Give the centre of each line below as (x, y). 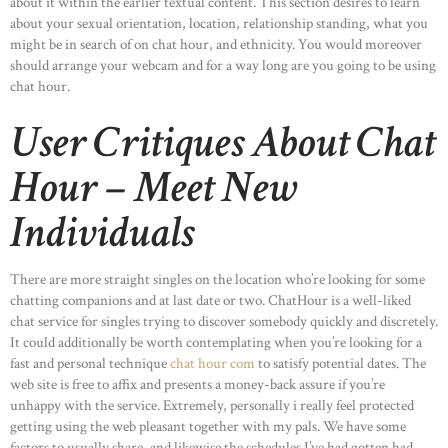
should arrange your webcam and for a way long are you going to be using (223, 66)
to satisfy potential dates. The (340, 363)
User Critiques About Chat (222, 142)
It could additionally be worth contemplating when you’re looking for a (216, 342)
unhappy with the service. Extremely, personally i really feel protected (212, 405)
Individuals (102, 232)
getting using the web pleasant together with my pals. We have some (208, 426)
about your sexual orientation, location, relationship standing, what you (219, 24)
